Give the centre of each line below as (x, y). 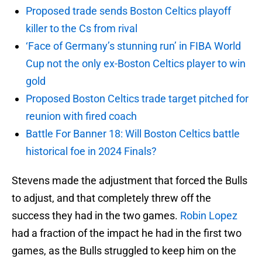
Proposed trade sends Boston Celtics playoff (128, 11)
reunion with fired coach (81, 116)
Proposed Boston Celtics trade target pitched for (137, 99)
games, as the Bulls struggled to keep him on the (124, 251)
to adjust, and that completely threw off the (111, 198)
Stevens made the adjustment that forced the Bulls (130, 181)
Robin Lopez (209, 216)
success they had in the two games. (96, 216)
